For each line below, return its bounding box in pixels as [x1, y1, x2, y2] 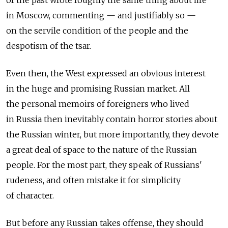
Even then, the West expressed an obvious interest [6, 68, 206, 79]
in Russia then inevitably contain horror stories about [6, 114, 217, 125]
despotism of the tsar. [6, 41, 91, 51]
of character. [6, 190, 54, 201]
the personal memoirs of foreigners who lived [6, 99, 189, 109]
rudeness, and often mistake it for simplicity [6, 175, 181, 186]
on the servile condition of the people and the [6, 25, 188, 36]
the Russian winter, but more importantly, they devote [6, 129, 219, 140]
